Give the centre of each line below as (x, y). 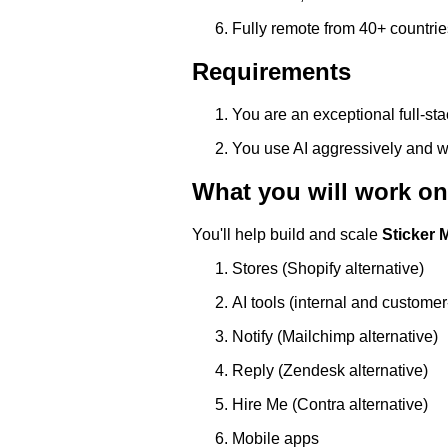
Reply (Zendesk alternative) (330, 371)
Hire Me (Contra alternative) (330, 405)
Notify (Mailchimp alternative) (335, 337)
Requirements (271, 72)
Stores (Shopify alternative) (328, 269)
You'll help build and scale (287, 235)
